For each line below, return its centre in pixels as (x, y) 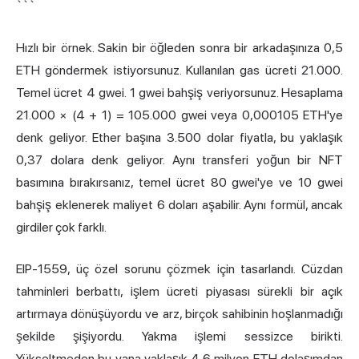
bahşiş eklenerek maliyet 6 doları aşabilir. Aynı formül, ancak (179, 205)
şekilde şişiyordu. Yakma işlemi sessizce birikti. (179, 337)
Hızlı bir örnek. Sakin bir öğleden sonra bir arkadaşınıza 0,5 (179, 48)
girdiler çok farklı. (61, 228)
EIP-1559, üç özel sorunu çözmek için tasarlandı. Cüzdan (179, 269)
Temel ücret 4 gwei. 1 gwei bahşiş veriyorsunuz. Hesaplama (179, 93)
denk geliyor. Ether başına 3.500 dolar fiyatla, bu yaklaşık (179, 138)
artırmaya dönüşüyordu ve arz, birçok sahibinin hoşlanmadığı (179, 314)
